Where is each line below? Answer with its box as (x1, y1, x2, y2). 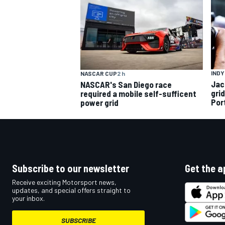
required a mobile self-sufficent (80, 88, 196, 99)
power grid (80, 97, 119, 108)
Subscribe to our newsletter (12, 162, 129, 175)
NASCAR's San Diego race (80, 79, 172, 90)
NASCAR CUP (80, 70, 117, 77)
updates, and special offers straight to (12, 186, 131, 195)
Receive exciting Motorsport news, (12, 178, 117, 187)
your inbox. (12, 194, 45, 203)
